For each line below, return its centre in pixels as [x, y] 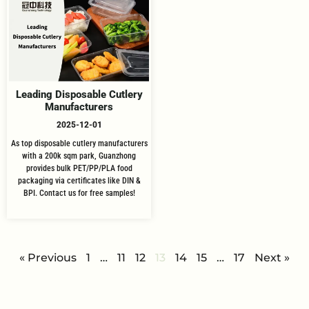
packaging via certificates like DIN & [79, 180]
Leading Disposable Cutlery [79, 94]
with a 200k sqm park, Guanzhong [79, 156]
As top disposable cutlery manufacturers [79, 143]
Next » [272, 257]
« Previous [48, 257]
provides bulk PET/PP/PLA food [79, 168]
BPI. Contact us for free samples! [79, 193]
